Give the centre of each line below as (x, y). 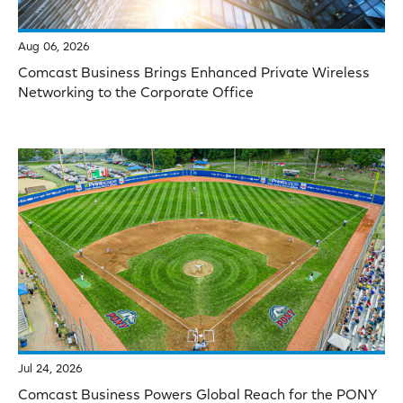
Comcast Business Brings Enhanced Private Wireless (194, 73)
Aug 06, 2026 (54, 47)
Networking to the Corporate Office (136, 93)
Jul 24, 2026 (50, 370)
